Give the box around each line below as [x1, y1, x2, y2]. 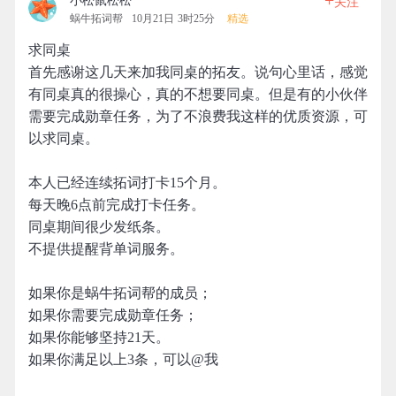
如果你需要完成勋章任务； [28, 308, 198, 323]
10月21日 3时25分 [132, 12, 215, 25]
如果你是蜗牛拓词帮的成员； [28, 286, 212, 301]
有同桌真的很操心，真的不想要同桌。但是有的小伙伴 [28, 87, 368, 102]
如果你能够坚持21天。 [28, 330, 170, 345]
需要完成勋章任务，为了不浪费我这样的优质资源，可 [28, 109, 368, 124]
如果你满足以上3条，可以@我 [28, 352, 218, 367]
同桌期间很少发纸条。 [28, 219, 170, 234]
